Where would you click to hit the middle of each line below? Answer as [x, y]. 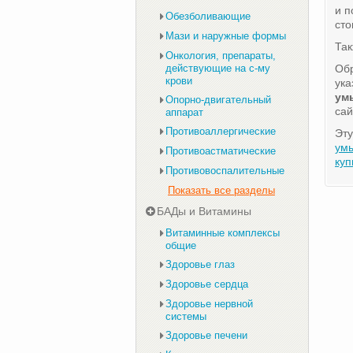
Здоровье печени [206, 335]
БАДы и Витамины [204, 211]
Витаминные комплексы [223, 233]
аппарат [184, 112]
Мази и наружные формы [226, 36]
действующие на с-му [218, 68]
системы [186, 316]
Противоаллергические [221, 131]
